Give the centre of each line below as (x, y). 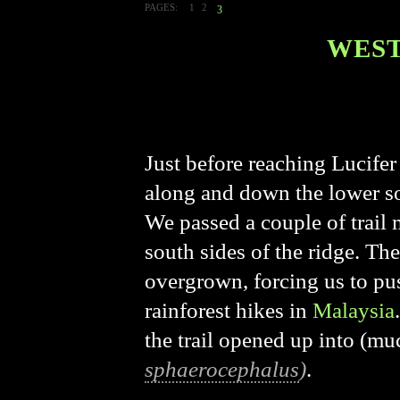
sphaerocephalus (222, 369)
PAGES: (161, 7)
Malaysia (354, 310)
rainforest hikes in (229, 310)
